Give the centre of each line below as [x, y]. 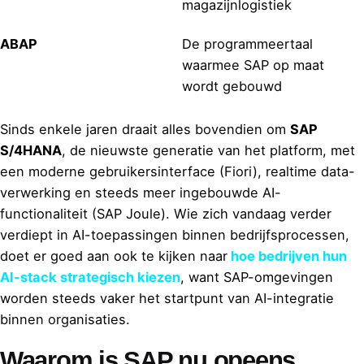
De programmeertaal [247, 43]
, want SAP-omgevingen [257, 277]
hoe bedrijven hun [287, 256]
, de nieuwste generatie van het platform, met [208, 151]
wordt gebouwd [232, 86]
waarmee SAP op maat [253, 65]
